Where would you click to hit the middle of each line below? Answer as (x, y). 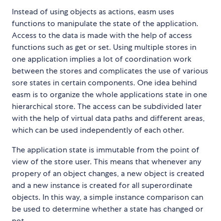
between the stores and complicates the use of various (110, 71)
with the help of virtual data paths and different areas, (108, 118)
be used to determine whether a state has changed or (108, 209)
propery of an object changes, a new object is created (108, 174)
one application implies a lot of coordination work (102, 59)
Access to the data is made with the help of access (102, 36)
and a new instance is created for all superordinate (102, 185)
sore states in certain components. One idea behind (104, 83)
